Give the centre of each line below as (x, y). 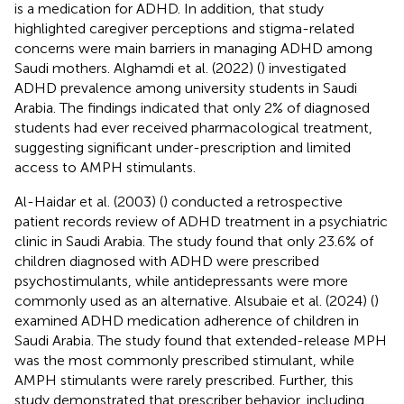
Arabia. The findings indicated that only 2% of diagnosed (192, 107)
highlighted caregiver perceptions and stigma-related (184, 28)
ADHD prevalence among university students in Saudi (186, 87)
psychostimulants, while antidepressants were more (181, 280)
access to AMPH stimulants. (105, 167)
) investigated (303, 68)
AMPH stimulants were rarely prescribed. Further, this (184, 380)
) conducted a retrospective (253, 201)
